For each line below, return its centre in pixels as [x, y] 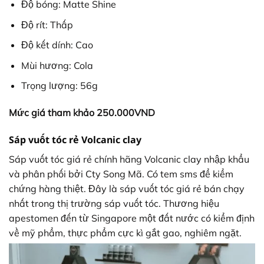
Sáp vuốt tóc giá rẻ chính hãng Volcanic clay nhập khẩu [129, 159]
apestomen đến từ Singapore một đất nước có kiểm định [132, 218]
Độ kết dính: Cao [57, 45]
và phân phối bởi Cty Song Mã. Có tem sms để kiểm [121, 174]
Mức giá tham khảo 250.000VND [82, 113]
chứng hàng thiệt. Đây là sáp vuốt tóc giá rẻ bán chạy [127, 188]
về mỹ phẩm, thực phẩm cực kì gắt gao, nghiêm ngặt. [125, 232]
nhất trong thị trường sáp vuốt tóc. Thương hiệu [114, 203]
